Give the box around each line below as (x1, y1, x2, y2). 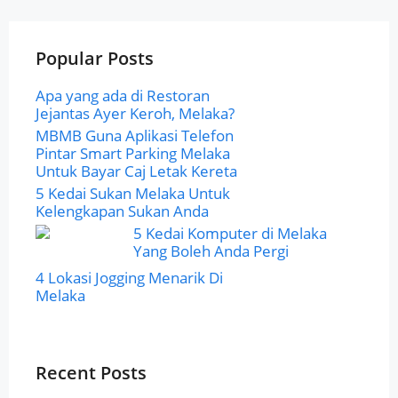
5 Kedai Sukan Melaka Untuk (36, 183, 230, 203)
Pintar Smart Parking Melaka (36, 143, 230, 163)
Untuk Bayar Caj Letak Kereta (36, 161, 237, 181)
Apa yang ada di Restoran (36, 85, 210, 106)
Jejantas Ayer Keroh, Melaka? (36, 103, 235, 123)
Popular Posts (36, 46, 154, 70)
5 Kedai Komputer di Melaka (133, 223, 328, 243)
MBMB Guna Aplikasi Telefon (36, 125, 234, 146)
